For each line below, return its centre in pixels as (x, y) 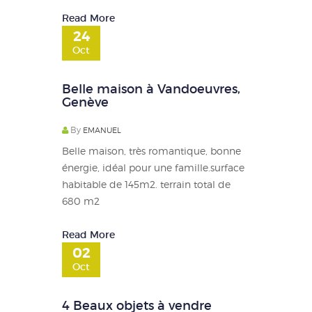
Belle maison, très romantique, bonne (151, 150)
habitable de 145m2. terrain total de (146, 184)
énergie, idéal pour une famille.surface (153, 167)
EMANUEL (102, 130)
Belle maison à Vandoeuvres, (151, 89)
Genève (85, 102)
